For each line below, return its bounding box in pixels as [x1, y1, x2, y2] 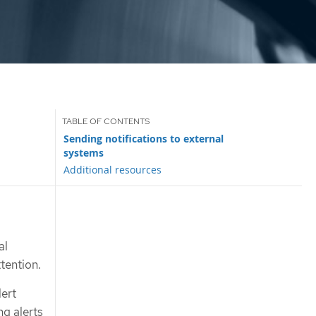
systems [63, 145, 104, 160]
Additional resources [63, 162, 162, 176]
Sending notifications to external [63, 131, 224, 146]
